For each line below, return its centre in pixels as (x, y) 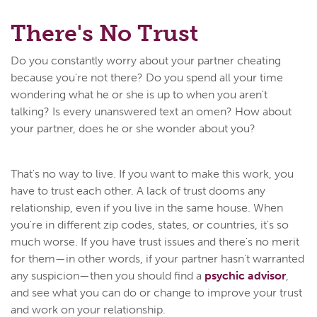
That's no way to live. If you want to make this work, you (152, 173)
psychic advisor (245, 275)
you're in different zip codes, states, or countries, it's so (150, 224)
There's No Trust (104, 33)
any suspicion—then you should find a (108, 275)
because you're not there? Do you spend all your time (147, 77)
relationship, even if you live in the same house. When (147, 207)
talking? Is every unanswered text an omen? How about (151, 111)
